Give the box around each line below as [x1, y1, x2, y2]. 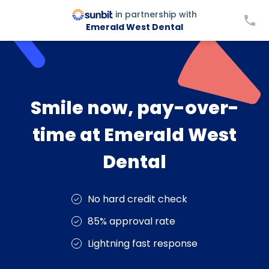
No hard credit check [88, 192, 187, 206]
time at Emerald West [32, 122, 237, 148]
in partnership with [115, 8, 197, 20]
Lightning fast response [88, 237, 198, 250]
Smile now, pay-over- [30, 95, 239, 121]
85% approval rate [88, 214, 175, 228]
